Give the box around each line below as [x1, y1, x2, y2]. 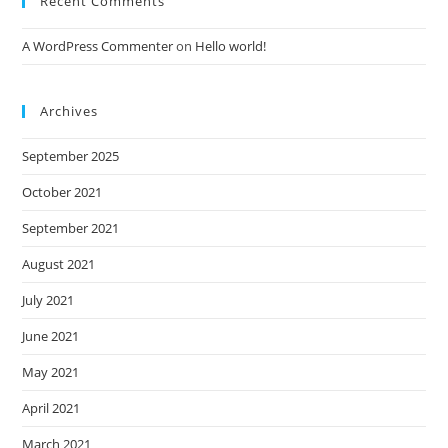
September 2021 [22, 218, 120, 237]
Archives [40, 101, 99, 120]
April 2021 [22, 398, 81, 417]
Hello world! [195, 36, 267, 55]
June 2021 [22, 326, 80, 345]
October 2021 [22, 182, 103, 201]
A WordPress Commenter [22, 36, 174, 55]
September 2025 [22, 146, 120, 165]
